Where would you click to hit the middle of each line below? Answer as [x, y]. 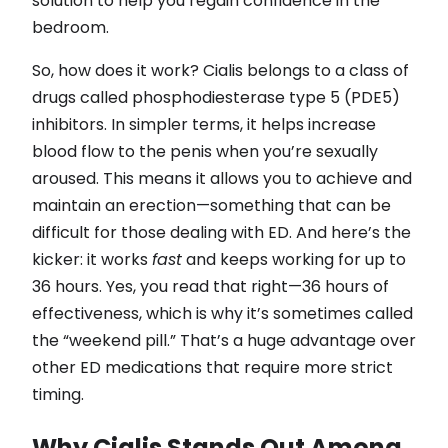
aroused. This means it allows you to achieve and [222, 179]
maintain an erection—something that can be [211, 206]
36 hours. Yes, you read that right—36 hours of [210, 287]
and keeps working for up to [294, 260]
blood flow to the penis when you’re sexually [205, 152]
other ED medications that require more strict [212, 368]
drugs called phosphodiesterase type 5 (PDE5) [216, 98]
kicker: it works [92, 260]
